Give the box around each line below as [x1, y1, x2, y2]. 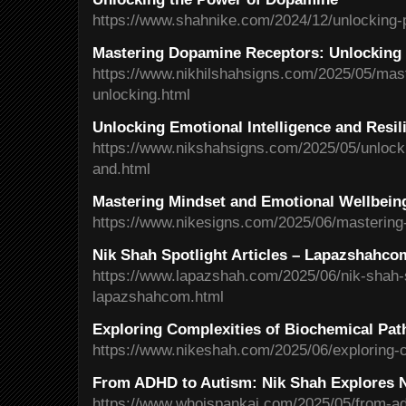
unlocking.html [92, 85, 190, 103]
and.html [92, 159, 150, 178]
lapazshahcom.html [92, 287, 224, 305]
